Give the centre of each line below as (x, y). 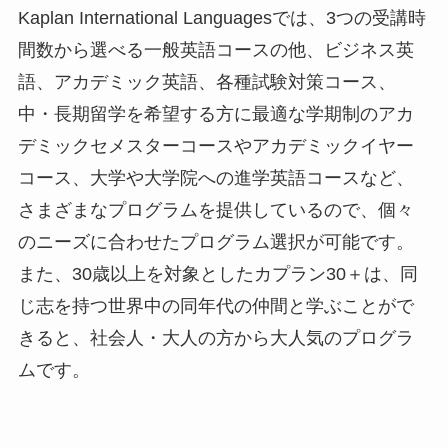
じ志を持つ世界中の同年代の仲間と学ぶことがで (215, 306)
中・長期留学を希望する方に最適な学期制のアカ (215, 114)
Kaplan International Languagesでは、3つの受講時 (221, 18)
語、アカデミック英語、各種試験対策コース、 (206, 82)
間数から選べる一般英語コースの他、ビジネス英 (215, 50)
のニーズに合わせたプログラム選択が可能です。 (215, 242)
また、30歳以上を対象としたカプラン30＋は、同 (217, 274)
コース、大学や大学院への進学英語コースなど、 (215, 178)
